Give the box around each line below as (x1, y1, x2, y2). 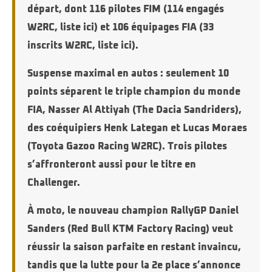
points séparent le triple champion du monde (27, 87, 240, 97)
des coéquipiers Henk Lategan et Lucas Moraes (27, 123, 247, 133)
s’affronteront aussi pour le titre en (27, 160, 196, 169)
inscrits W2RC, (27, 41, 98, 50)
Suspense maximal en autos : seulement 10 (27, 69, 229, 78)
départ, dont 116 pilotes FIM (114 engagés (27, 4, 224, 14)
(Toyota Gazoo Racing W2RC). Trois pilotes (27, 141, 227, 151)
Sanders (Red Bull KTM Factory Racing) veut (27, 224, 233, 234)
